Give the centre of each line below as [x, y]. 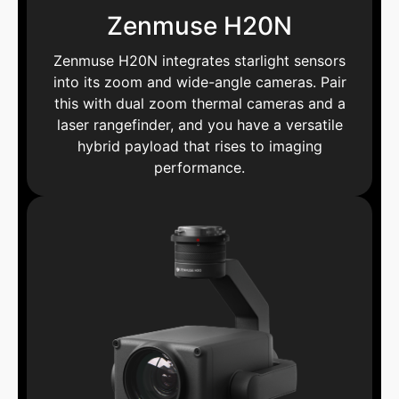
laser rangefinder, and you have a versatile [199, 124]
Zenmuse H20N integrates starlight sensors [199, 60]
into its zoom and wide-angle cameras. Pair [199, 81]
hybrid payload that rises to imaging [199, 146]
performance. [199, 167]
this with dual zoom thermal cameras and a [199, 103]
